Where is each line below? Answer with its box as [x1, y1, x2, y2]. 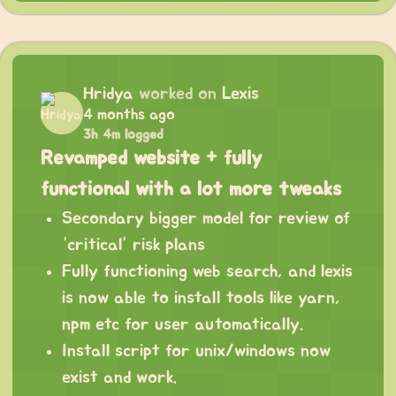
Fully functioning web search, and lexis [62, 263, 353, 281]
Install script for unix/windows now [62, 342, 331, 361]
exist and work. [62, 369, 177, 387]
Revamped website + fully [41, 148, 263, 170]
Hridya [83, 85, 133, 103]
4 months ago [83, 107, 175, 124]
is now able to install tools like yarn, [62, 289, 340, 308]
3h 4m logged [83, 127, 164, 142]
